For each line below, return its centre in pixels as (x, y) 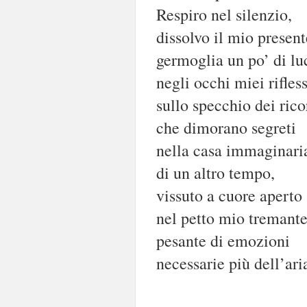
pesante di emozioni (223, 240)
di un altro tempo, (216, 172)
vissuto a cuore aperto (229, 195)
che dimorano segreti (226, 127)
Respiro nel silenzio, (224, 14)
